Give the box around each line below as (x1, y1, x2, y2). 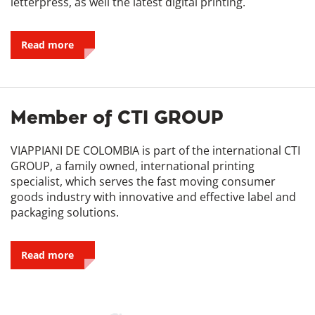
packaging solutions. (11, 204, 119, 220)
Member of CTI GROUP (11, 106, 223, 127)
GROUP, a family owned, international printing (11, 157, 255, 174)
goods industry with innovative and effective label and (11, 188, 296, 205)
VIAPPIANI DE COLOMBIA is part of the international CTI (11, 142, 300, 158)
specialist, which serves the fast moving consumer (11, 173, 276, 189)
